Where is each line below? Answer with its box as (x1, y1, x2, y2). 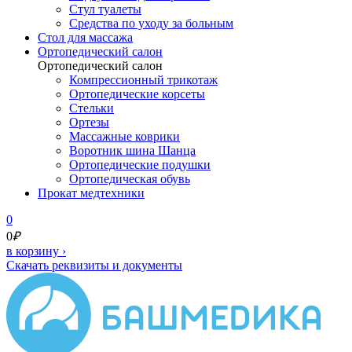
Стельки (69, 101, 114, 115)
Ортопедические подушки (69, 158, 211, 171)
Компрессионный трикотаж (69, 73, 218, 86)
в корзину (6, 244, 59, 258)
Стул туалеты (69, 2, 141, 16)
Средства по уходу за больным (69, 16, 233, 30)
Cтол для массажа (38, 31, 133, 44)
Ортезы (69, 115, 109, 129)
